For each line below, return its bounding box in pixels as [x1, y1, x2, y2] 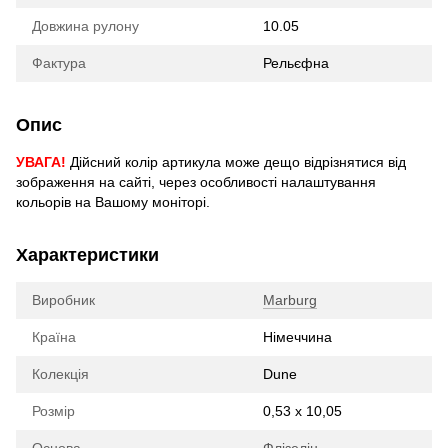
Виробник [32, 292, 95, 309]
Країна [32, 329, 76, 346]
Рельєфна [263, 55, 329, 72]
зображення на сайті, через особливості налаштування [16, 174, 376, 191]
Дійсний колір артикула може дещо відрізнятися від [66, 154, 406, 171]
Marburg [263, 292, 317, 309]
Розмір [32, 403, 75, 420]
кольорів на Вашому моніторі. [16, 194, 210, 211]
